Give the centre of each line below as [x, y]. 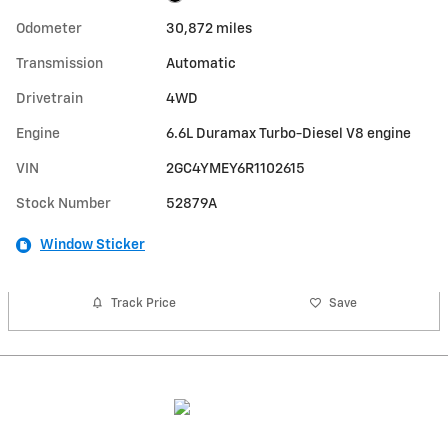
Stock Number [63, 204]
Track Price [144, 303]
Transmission [59, 64]
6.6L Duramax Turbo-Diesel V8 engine [289, 134]
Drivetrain [49, 99]
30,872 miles [209, 29]
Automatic [201, 64]
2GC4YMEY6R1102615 [236, 169]
